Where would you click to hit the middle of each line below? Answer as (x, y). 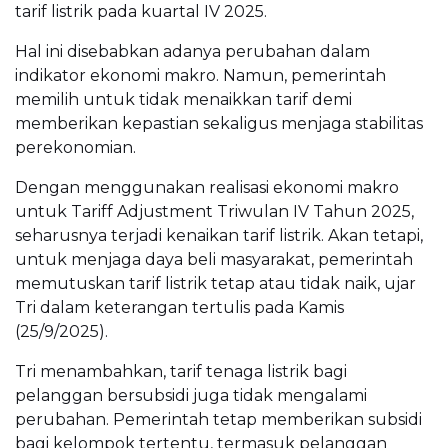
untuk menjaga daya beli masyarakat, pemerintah (214, 259)
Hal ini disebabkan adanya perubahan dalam (192, 51)
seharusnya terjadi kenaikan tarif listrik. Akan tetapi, (219, 235)
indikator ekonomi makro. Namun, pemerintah (200, 75)
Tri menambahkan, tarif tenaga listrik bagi (181, 371)
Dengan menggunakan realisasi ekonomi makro (207, 187)
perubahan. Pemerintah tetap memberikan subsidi (218, 419)
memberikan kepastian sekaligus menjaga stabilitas (219, 123)
